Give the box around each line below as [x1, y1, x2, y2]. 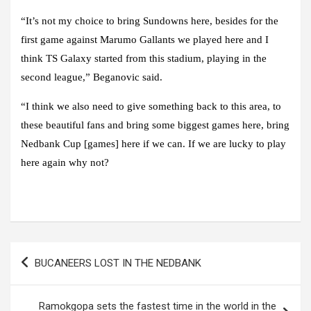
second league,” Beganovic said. [21, 71, 162, 83]
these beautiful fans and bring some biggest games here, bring [21, 119, 289, 131]
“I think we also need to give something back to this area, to [21, 100, 281, 112]
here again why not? [21, 156, 109, 168]
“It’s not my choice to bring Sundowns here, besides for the [21, 15, 278, 26]
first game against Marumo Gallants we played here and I [21, 33, 269, 45]
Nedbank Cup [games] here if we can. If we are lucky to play [21, 137, 286, 149]
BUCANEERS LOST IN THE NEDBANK [35, 256, 201, 269]
